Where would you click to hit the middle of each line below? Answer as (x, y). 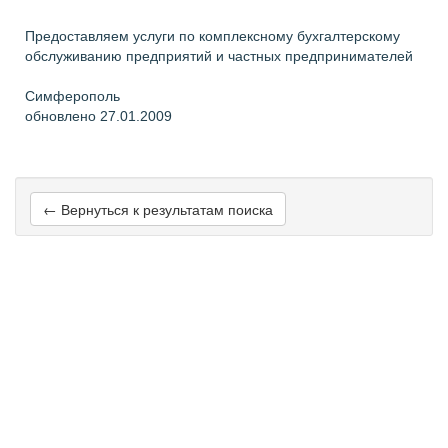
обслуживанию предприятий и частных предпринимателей (219, 56)
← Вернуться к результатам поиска (158, 209)
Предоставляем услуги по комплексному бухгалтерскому (212, 36)
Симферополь (72, 96)
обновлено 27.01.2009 (98, 116)
